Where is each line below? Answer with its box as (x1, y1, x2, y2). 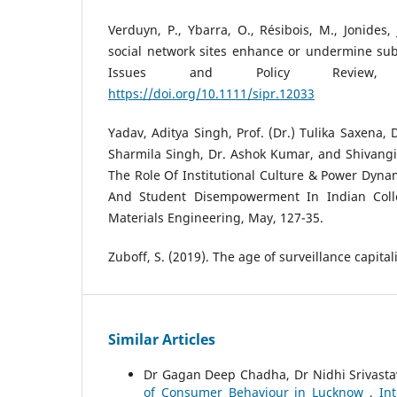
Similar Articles (108, 330, 215, 350)
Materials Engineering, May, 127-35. (108, 209, 323, 227)
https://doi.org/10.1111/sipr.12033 (108, 85, 315, 103)
